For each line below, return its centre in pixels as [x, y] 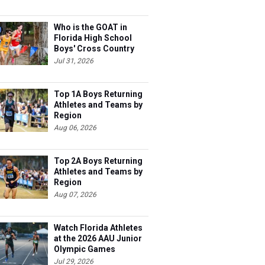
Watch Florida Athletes [98, 228]
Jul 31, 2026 [74, 61]
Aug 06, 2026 [75, 128]
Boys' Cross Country [94, 49]
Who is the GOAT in [91, 27]
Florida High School [93, 38]
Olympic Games [85, 249]
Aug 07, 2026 [75, 195]
